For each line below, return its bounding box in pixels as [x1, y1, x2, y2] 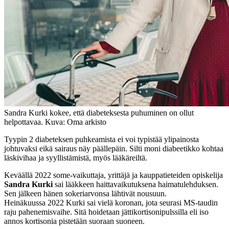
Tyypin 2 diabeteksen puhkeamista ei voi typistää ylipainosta [4, 134, 199, 144]
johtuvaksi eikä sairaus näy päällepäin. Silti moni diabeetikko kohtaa [4, 144, 223, 153]
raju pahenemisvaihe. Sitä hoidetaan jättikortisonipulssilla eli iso [4, 207, 209, 216]
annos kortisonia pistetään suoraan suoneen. [4, 216, 145, 225]
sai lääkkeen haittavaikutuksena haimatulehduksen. [53, 179, 218, 189]
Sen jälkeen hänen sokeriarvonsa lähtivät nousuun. [4, 189, 167, 198]
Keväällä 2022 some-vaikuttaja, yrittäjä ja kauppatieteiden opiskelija [4, 170, 223, 179]
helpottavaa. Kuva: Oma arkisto [4, 117, 106, 126]
